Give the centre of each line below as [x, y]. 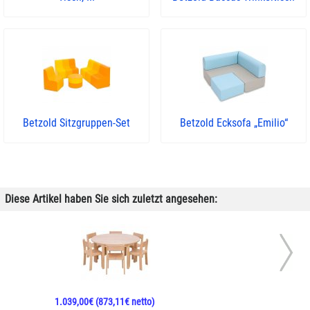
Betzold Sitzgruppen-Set [76, 123]
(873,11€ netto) [124, 302]
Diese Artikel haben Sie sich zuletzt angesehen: [111, 199]
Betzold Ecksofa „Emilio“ [234, 123]
